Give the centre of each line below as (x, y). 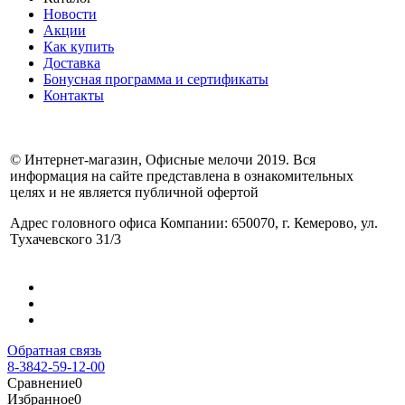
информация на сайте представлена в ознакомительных (182, 175)
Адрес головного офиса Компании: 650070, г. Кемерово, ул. (194, 222)
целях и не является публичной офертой (134, 192)
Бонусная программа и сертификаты (156, 79)
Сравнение (41, 382)
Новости (70, 14)
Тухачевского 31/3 (66, 239)
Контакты (74, 95)
